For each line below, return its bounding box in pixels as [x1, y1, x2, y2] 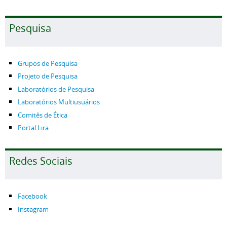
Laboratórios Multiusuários [18, 98, 100, 106]
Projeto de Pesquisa [18, 72, 78, 81]
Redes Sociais [9, 154, 72, 168]
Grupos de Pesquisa [18, 59, 78, 68]
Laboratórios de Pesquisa [18, 85, 94, 94]
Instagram [18, 205, 49, 214]
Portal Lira [18, 124, 49, 132]
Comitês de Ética [18, 110, 67, 120]
